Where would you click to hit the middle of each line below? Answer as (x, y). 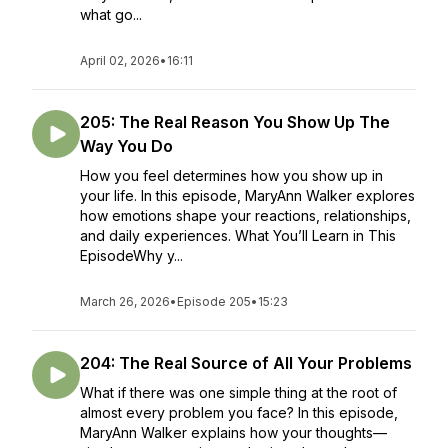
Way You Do (126, 146)
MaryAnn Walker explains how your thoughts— (233, 432)
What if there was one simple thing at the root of (238, 392)
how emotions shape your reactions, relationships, (245, 215)
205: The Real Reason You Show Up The (235, 122)
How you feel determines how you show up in (231, 175)
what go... (111, 14)
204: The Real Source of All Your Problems (246, 363)
